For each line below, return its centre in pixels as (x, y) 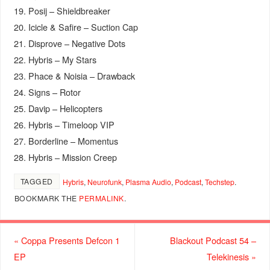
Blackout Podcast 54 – (213, 240)
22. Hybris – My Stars (55, 59)
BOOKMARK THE (47, 198)
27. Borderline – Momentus (66, 140)
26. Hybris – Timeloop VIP (64, 124)
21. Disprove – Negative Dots (69, 43)
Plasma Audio (148, 182)
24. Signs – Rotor (47, 92)
